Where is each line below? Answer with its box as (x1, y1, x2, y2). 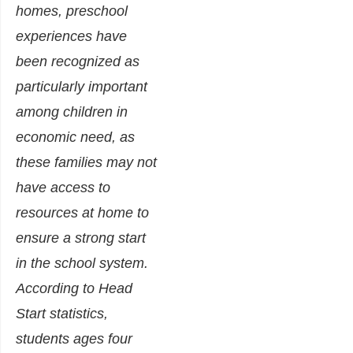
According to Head (16, 281, 132, 297)
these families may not (16, 154, 157, 171)
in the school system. (16, 255, 148, 272)
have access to (16, 180, 110, 196)
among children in (16, 104, 128, 121)
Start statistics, (16, 306, 108, 322)
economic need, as (16, 129, 135, 146)
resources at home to (16, 205, 149, 221)
